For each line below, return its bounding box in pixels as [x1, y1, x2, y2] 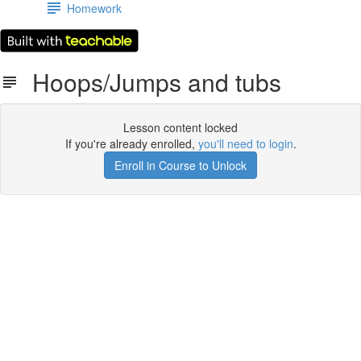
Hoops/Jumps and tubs [19, 64, 281, 99]
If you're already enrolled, [64, 135, 198, 151]
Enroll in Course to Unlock [114, 157, 247, 173]
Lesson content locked [123, 119, 238, 135]
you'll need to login [197, 135, 293, 151]
